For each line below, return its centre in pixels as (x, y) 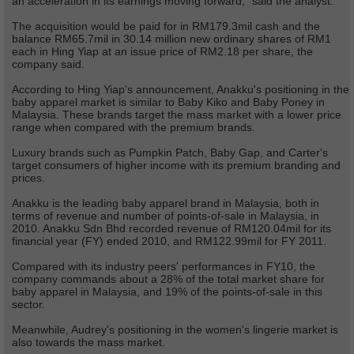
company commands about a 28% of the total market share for (168, 279)
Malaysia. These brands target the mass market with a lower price (177, 115)
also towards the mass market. (88, 342)
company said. (48, 64)
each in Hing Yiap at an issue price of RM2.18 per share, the (162, 51)
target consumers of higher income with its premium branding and (176, 165)
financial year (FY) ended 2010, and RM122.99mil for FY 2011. (169, 241)
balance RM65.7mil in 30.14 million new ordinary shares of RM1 (171, 39)
